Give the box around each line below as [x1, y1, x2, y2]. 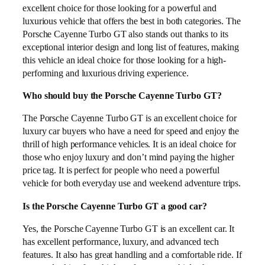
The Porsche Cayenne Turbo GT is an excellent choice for [22, 112, 237, 124]
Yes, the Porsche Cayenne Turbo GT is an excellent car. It [22, 222, 235, 234]
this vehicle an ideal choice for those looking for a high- [22, 54, 227, 66]
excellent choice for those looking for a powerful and [22, 2, 216, 14]
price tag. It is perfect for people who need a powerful [22, 164, 219, 176]
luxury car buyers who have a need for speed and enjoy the [22, 125, 240, 137]
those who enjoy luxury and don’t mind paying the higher [22, 151, 234, 163]
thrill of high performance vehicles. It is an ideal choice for [22, 138, 236, 150]
